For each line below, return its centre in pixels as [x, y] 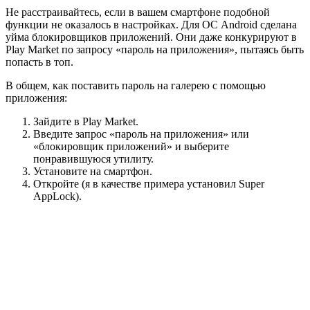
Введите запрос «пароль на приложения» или [141, 134]
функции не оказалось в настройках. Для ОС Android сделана [151, 25]
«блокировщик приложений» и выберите [131, 147]
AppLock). [57, 197]
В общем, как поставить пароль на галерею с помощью [136, 86]
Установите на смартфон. [93, 172]
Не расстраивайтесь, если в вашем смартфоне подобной [138, 12]
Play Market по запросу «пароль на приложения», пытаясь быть [155, 50]
